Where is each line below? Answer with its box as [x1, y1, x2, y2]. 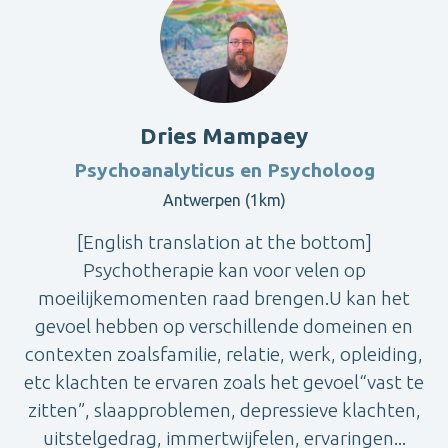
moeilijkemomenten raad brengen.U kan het [38, 286, 410, 309]
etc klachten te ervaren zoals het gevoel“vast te [24, 370, 424, 393]
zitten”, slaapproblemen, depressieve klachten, [27, 398, 421, 421]
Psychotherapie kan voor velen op [82, 258, 366, 281]
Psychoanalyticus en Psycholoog [73, 158, 375, 181]
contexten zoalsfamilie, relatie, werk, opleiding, [25, 342, 423, 365]
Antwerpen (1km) [162, 190, 286, 209]
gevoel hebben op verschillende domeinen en [35, 314, 413, 337]
